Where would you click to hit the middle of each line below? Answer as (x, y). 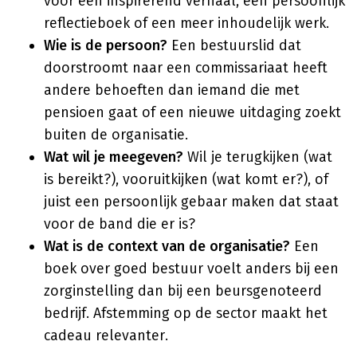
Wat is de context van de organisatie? (167, 246)
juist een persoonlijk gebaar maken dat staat (191, 202)
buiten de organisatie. (116, 135)
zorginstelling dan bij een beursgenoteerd (183, 291)
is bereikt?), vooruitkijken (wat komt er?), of (186, 179)
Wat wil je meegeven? (114, 157)
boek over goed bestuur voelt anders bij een (191, 269)
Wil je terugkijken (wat (258, 157)
